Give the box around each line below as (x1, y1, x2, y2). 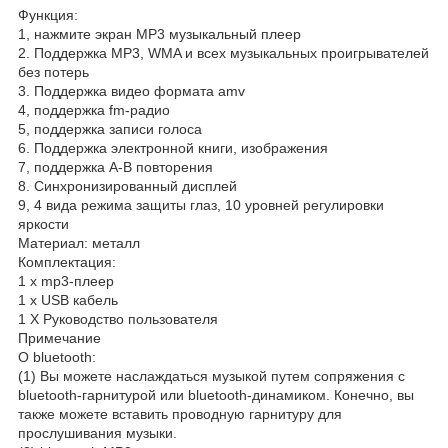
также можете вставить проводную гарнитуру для (18, 405, 342, 422)
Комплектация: (18, 253, 116, 270)
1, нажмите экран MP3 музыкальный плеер (18, 25, 301, 42)
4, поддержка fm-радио (18, 101, 170, 118)
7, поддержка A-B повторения (18, 158, 213, 175)
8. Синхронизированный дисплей (18, 177, 237, 194)
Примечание (18, 329, 101, 346)
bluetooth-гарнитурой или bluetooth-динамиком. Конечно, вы (18, 386, 414, 403)
